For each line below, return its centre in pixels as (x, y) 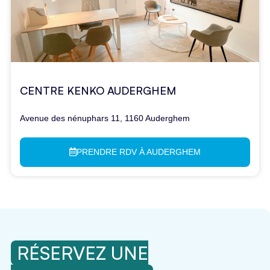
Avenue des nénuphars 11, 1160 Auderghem (105, 118)
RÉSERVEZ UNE (83, 253)
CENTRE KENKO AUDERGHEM (98, 91)
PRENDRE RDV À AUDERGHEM (139, 152)
